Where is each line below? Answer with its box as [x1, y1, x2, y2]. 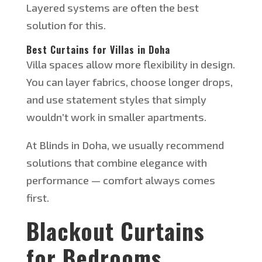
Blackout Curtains [26, 213, 205, 248]
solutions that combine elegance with [26, 156, 207, 170]
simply [174, 93, 206, 106]
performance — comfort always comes [26, 174, 215, 187]
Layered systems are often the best [26, 1, 199, 15]
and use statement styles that [26, 93, 174, 106]
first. [26, 191, 49, 205]
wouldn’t [26, 111, 68, 124]
